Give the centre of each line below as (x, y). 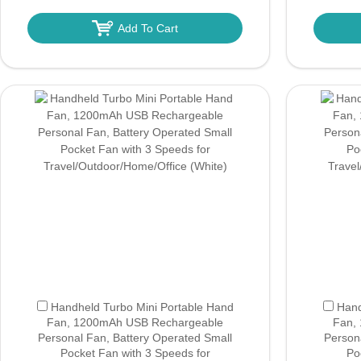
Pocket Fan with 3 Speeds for (135, 353)
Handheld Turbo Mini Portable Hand (142, 307)
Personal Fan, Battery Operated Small (135, 338)
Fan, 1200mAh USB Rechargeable (135, 322)
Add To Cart (147, 28)
